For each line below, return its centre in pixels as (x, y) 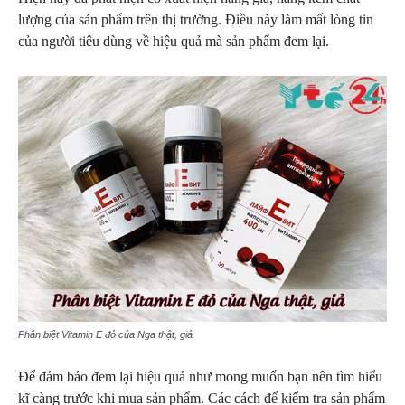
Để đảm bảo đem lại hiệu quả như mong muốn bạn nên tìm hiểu (200, 377)
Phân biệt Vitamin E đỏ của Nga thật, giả (105, 334)
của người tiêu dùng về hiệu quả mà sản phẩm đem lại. (174, 41)
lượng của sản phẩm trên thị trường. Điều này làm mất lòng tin (196, 19)
